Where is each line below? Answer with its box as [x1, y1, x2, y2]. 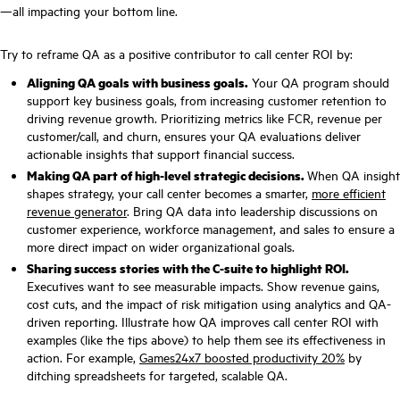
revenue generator [27, 202, 127, 221]
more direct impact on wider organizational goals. [27, 237, 295, 256]
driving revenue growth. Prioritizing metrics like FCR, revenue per [27, 109, 382, 128]
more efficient [312, 184, 386, 203]
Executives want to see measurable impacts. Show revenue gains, [27, 277, 379, 296]
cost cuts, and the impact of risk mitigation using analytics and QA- [27, 295, 391, 313]
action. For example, [27, 348, 139, 367]
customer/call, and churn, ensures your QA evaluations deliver [27, 127, 361, 146]
